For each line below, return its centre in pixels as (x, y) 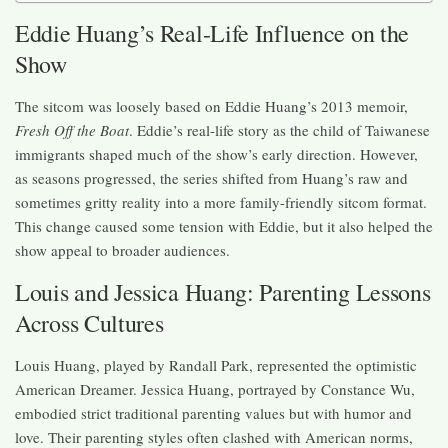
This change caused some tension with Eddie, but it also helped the (224, 226)
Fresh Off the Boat (72, 130)
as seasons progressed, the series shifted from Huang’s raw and (211, 178)
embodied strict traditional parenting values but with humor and (213, 413)
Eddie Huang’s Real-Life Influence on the (212, 33)
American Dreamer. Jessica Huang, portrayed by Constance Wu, (215, 389)
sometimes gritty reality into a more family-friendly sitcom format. (221, 202)
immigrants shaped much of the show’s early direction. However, (216, 154)
